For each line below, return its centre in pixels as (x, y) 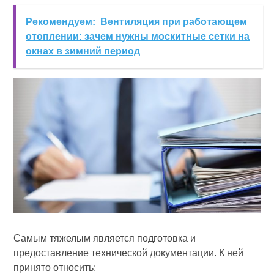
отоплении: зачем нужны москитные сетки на (138, 36)
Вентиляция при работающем (174, 21)
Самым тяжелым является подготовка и (105, 238)
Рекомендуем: (61, 21)
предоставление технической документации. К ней (129, 253)
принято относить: (55, 267)
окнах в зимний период (83, 51)
